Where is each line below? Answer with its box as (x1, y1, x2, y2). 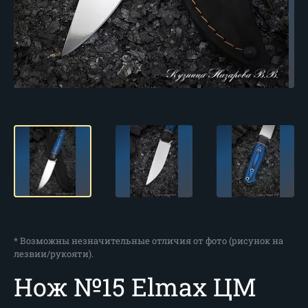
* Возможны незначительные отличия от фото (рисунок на (14, 234, 283, 247)
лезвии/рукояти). (14, 247, 93, 260)
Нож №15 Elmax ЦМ (14, 270, 256, 303)
